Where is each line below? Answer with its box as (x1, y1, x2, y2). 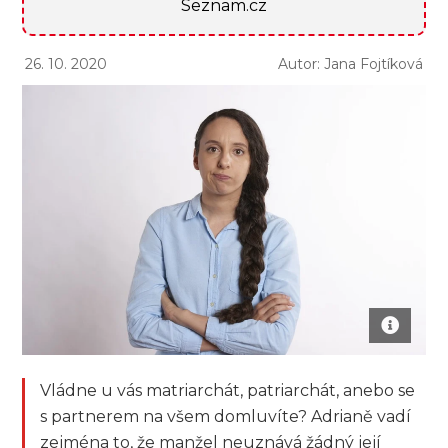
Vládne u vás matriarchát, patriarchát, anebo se (40, 380, 416, 400)
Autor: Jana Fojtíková (277, 55, 423, 74)
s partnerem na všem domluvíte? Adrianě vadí (40, 406, 412, 426)
